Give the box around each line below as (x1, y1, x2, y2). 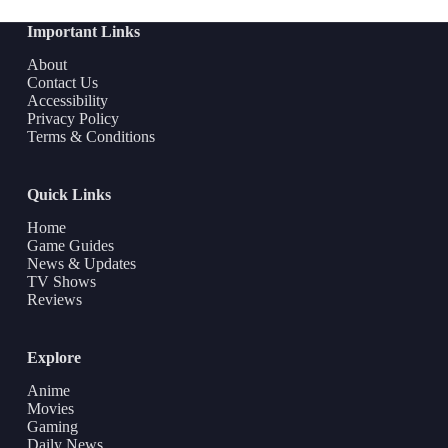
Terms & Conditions (26, 128, 155, 145)
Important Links (26, 23, 140, 41)
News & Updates (26, 254, 136, 272)
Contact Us (26, 74, 98, 91)
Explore (26, 348, 81, 366)
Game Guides (26, 236, 114, 254)
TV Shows (26, 272, 96, 290)
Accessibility (26, 92, 108, 109)
